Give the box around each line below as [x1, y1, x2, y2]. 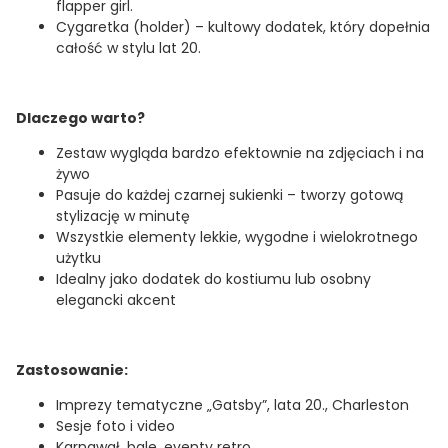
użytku [56, 248, 101, 269]
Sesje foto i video [56, 416, 175, 437]
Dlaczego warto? [16, 108, 145, 129]
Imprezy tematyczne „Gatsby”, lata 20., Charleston [56, 395, 409, 416]
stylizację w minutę [56, 206, 190, 227]
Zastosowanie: [16, 360, 128, 381]
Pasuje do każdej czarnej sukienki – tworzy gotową [56, 185, 403, 206]
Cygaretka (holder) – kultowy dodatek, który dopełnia [56, 17, 430, 38]
